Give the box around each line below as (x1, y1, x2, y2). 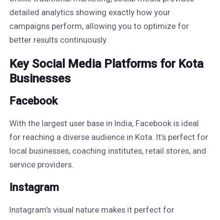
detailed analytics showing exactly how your (9, 7, 170, 17)
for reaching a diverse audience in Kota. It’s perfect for (9, 132, 208, 142)
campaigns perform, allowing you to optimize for (9, 21, 189, 31)
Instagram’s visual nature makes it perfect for (9, 205, 174, 215)
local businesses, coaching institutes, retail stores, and (9, 146, 206, 156)
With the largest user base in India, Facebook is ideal (9, 118, 199, 128)
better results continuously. (9, 35, 108, 45)
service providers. (9, 160, 74, 169)
